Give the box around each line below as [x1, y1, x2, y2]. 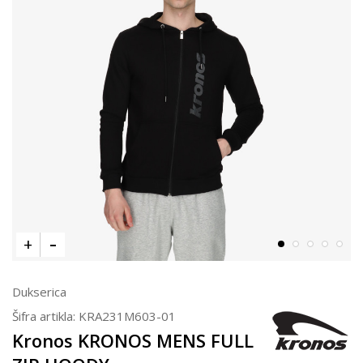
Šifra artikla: [12, 307, 79, 324]
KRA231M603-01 [79, 307, 176, 324]
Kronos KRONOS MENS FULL [12, 327, 254, 352]
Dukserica [12, 283, 66, 300]
